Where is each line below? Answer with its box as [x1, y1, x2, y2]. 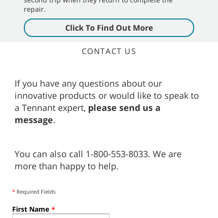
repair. [24, 4, 46, 14]
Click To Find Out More [65, 22, 153, 34]
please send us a [88, 102, 161, 114]
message [15, 114, 53, 126]
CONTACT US [81, 46, 137, 57]
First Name [12, 204, 49, 214]
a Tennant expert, [15, 102, 88, 114]
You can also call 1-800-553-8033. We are [15, 148, 182, 160]
